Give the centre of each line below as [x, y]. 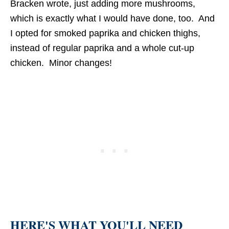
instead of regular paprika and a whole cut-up [102, 48]
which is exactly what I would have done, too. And [112, 18]
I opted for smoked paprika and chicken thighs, [105, 33]
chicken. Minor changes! [61, 63]
